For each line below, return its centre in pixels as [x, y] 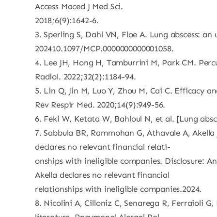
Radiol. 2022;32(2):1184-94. [85, 77]
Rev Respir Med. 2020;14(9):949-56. [100, 105]
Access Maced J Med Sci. [79, 6]
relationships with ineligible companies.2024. [118, 189]
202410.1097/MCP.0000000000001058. [104, 48]
